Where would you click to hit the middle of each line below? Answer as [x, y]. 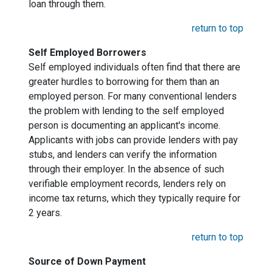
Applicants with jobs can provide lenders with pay [133, 140]
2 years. [45, 213]
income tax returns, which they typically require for [134, 198]
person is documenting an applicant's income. [124, 125]
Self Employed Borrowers [87, 53]
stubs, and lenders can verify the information [123, 155]
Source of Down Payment [87, 261]
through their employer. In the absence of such [126, 169]
